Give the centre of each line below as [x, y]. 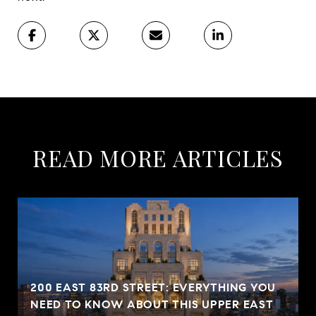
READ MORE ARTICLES [158, 157]
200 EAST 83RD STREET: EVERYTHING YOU [153, 287]
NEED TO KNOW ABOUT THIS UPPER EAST [152, 304]
